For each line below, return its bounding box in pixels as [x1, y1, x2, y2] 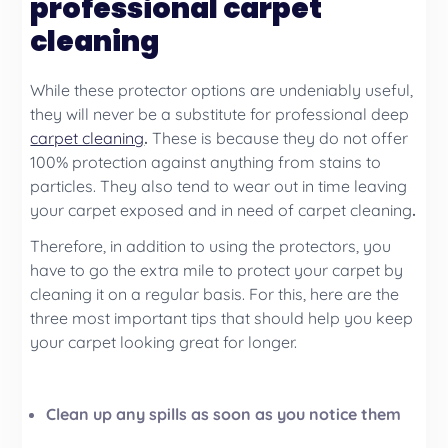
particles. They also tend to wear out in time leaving [30, 175, 408, 196]
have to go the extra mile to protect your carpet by [30, 259, 404, 280]
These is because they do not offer [152, 127, 409, 148]
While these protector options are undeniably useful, [30, 79, 414, 100]
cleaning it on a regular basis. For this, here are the [30, 283, 400, 304]
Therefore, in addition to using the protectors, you [30, 235, 392, 256]
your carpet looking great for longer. [30, 331, 298, 352]
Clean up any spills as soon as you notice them [46, 403, 402, 424]
